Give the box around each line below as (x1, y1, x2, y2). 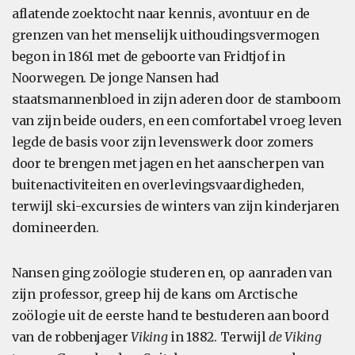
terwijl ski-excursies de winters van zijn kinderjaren (12, 198, 340, 214)
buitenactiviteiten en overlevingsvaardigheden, (12, 177, 304, 193)
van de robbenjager (12, 329, 132, 345)
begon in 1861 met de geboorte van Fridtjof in (12, 48, 285, 64)
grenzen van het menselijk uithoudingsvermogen (12, 27, 319, 43)
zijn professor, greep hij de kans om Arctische (12, 286, 298, 302)
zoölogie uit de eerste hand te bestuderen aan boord (12, 307, 329, 323)
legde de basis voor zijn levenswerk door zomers (12, 134, 314, 150)
